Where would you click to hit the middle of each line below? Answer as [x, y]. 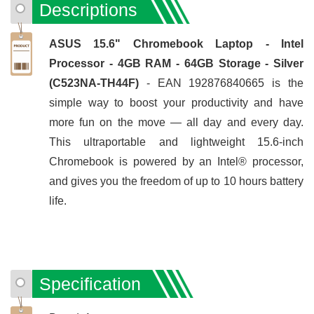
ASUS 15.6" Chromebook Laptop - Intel [176, 43]
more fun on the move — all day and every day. [176, 122]
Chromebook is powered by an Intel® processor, [176, 161]
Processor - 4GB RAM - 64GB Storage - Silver [176, 63]
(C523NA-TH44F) [98, 83]
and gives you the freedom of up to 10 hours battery [176, 181]
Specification [90, 284]
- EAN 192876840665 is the [225, 83]
